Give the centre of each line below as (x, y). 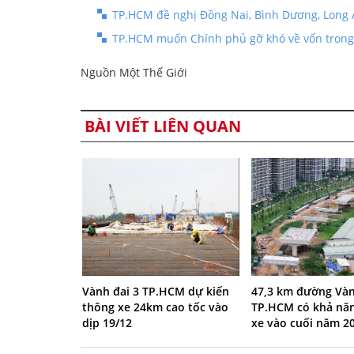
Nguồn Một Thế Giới (134, 72)
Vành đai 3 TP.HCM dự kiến (156, 292)
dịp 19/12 (107, 323)
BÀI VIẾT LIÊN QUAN (163, 126)
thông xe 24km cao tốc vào (155, 307)
